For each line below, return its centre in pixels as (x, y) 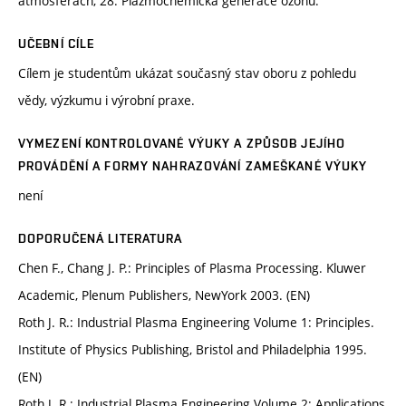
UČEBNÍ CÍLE (57, 44)
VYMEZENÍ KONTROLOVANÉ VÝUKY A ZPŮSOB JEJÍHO (182, 144)
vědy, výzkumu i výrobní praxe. (106, 101)
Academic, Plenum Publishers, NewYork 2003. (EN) (164, 295)
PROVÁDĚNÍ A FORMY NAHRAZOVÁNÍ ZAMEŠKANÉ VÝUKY (193, 166)
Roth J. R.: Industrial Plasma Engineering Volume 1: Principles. (196, 323)
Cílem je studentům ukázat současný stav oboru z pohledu (187, 73)
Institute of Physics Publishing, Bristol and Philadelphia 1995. (193, 350)
